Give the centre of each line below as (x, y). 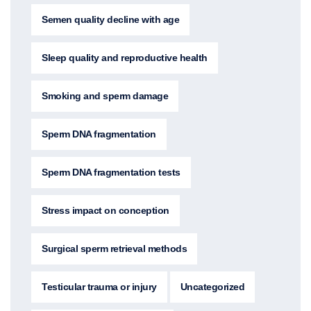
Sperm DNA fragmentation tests (111, 172)
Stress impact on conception (106, 210)
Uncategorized (212, 286)
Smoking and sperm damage (105, 95)
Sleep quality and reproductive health (125, 57)
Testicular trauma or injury (99, 286)
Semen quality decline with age (110, 19)
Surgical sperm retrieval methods (114, 248)
